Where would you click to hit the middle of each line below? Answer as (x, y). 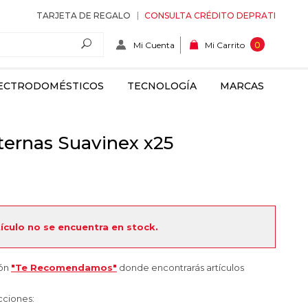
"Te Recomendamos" (64, 267)
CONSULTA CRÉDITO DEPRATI (210, 15)
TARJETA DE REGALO (84, 15)
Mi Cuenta (154, 45)
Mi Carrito (225, 45)
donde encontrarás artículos (180, 267)
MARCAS (242, 86)
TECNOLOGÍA (162, 86)
